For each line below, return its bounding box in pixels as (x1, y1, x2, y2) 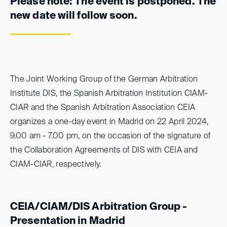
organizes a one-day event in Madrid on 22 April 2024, (10, 118, 209, 126)
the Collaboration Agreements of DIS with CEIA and (10, 146, 198, 155)
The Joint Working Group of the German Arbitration (10, 75, 198, 84)
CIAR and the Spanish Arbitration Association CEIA (10, 103, 196, 112)
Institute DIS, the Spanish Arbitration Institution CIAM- (10, 89, 208, 98)
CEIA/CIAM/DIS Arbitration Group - (10, 202, 187, 212)
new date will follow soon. (10, 11, 137, 21)
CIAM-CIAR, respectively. (10, 160, 101, 169)
